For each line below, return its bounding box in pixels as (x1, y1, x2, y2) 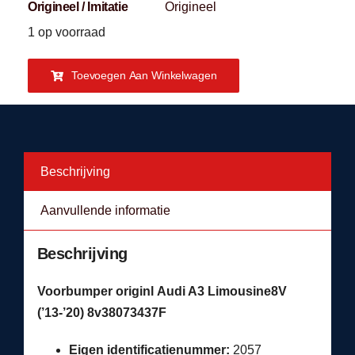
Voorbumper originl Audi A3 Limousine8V (36, 284, 287, 298)
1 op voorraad (28, 25, 106, 40)
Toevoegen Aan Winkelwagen (71, 69, 217, 82)
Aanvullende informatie (40, 204, 170, 218)
